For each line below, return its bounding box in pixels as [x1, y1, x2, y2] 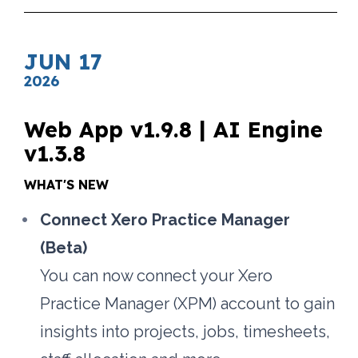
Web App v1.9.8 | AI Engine [24, 115, 324, 143]
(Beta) [40, 238, 88, 258]
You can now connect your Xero [40, 266, 273, 286]
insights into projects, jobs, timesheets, [40, 322, 331, 342]
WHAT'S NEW [24, 177, 109, 193]
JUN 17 [24, 47, 103, 75]
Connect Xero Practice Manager [40, 210, 291, 230]
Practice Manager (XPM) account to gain [40, 294, 336, 314]
